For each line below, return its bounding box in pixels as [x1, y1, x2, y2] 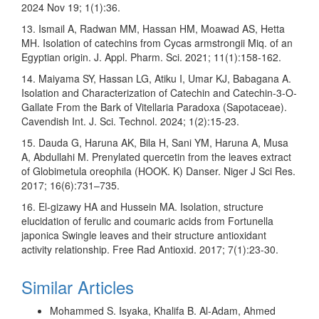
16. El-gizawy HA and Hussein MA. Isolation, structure [21, 199, 263, 214]
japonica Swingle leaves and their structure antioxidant [21, 227, 266, 242]
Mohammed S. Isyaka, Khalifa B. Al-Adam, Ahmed [50, 303, 276, 318]
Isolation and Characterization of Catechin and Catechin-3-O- [21, 85, 297, 100]
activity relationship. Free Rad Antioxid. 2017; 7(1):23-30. [21, 241, 278, 256]
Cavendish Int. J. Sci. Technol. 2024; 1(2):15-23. [21, 113, 239, 128]
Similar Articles [21, 273, 134, 299]
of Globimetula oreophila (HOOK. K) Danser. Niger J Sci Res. [21, 163, 296, 178]
